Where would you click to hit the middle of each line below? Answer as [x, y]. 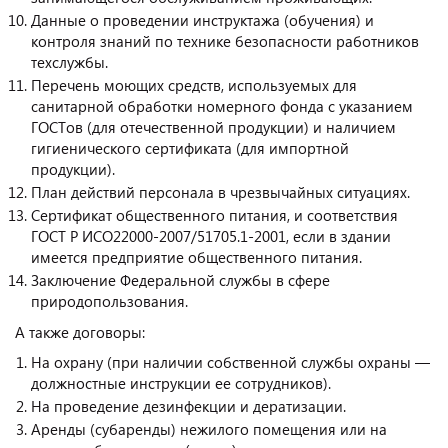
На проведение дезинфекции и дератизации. [188, 405]
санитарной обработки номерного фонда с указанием [222, 105]
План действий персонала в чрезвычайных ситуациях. [220, 191]
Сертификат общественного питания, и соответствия [214, 214]
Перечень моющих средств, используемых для [194, 84]
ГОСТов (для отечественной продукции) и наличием [213, 126]
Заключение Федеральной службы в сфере [180, 279]
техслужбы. [69, 61]
